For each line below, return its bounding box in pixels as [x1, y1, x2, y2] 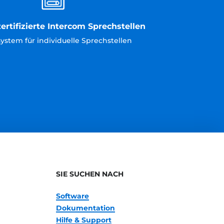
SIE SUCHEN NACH [55, 169, 123, 178]
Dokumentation [55, 203, 115, 212]
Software [55, 191, 89, 200]
